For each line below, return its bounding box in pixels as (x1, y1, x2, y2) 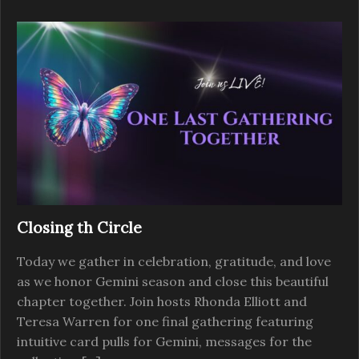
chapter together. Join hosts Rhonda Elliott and (17, 292, 307, 309)
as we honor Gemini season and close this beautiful (17, 272, 329, 289)
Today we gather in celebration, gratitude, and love (17, 252, 331, 269)
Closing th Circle (17, 217, 142, 237)
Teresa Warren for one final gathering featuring (17, 313, 313, 329)
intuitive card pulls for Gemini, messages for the (17, 333, 312, 349)
